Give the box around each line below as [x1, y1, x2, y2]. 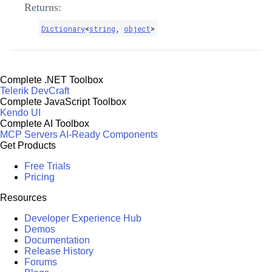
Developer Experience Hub [24, 212, 141, 223]
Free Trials [24, 160, 70, 171]
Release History [24, 245, 93, 256]
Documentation [24, 234, 90, 245]
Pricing [24, 171, 55, 182]
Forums [24, 256, 57, 267]
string [89, 23, 115, 33]
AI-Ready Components [59, 129, 158, 140]
